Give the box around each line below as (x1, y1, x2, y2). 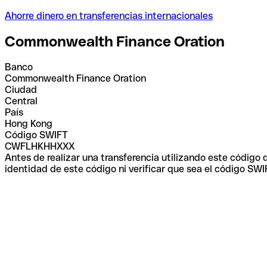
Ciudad (5, 83, 37, 95)
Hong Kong (5, 117, 52, 129)
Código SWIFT (5, 129, 68, 141)
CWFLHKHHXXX (5, 140, 74, 152)
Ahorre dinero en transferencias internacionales (5, 10, 213, 21)
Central (5, 95, 38, 107)
